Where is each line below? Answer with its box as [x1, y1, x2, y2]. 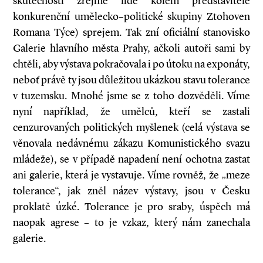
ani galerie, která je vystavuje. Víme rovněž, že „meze [13, 168, 250, 181]
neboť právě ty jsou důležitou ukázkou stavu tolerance [13, 73, 250, 86]
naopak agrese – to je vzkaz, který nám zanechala [13, 216, 250, 229]
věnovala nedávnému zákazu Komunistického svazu [13, 137, 250, 150]
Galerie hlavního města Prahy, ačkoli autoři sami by [13, 42, 250, 55]
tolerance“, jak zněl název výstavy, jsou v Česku [13, 184, 250, 197]
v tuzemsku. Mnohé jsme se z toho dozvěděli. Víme [13, 89, 250, 102]
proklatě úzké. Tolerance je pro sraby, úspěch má [13, 200, 250, 213]
